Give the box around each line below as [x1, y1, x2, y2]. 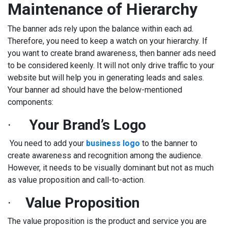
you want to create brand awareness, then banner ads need [8, 48, 216, 59]
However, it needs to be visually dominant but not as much [8, 163, 214, 173]
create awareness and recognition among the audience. [8, 151, 203, 161]
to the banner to [140, 138, 197, 149]
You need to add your [10, 138, 86, 149]
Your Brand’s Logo [29, 117, 146, 134]
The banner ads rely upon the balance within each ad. [8, 24, 193, 34]
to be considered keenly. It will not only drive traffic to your [8, 61, 214, 71]
